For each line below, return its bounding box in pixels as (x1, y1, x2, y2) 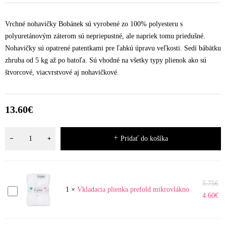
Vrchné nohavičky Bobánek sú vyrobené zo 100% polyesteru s (5, 20, 183, 28)
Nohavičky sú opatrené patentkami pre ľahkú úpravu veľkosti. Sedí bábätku (5, 44, 221, 52)
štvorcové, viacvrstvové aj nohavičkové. (5, 68, 119, 76)
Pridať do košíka (120, 134, 168, 142)
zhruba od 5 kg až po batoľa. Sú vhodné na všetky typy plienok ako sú (5, 56, 206, 64)
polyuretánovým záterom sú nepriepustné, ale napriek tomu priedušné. (5, 32, 205, 40)
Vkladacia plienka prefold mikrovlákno (77, 185, 189, 193)
